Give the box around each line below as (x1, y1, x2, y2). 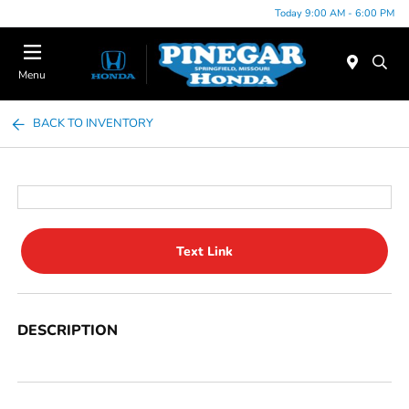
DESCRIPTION (17, 320, 119, 341)
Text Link (176, 242, 233, 260)
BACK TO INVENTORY (33, 115, 154, 131)
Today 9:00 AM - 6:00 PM (275, 5, 394, 20)
